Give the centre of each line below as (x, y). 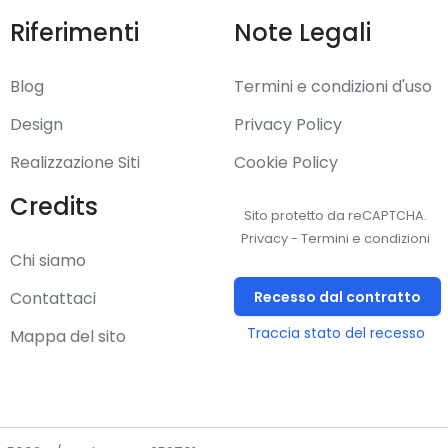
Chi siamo (47, 261)
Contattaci (52, 299)
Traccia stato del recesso (335, 332)
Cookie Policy (285, 163)
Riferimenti (74, 33)
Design (36, 125)
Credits (53, 207)
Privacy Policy (287, 125)
